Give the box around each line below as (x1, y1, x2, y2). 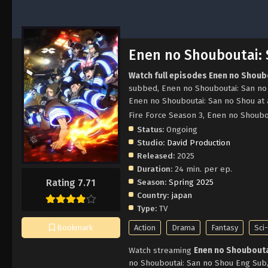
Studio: (137, 137, 165, 148)
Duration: (137, 163, 172, 174)
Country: (137, 190, 169, 200)
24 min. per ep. (172, 163, 232, 174)
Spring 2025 (169, 176, 214, 187)
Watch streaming (129, 245, 194, 255)
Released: (137, 150, 175, 161)
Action (134, 223, 156, 232)
